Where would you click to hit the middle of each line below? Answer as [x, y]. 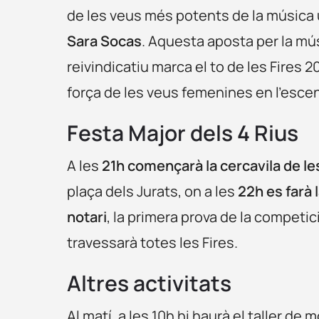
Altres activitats [150, 283]
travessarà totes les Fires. [153, 242]
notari [87, 216]
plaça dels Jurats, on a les [151, 191]
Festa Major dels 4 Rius [183, 132]
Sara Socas [105, 41]
